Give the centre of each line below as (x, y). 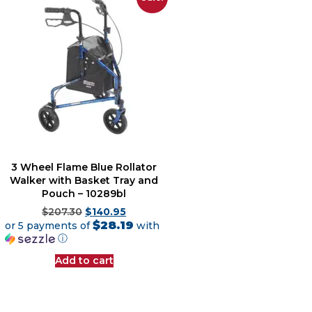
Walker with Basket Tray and (84, 180)
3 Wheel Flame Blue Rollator (84, 167)
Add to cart (84, 260)
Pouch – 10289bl (84, 193)
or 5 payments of (49, 225)
